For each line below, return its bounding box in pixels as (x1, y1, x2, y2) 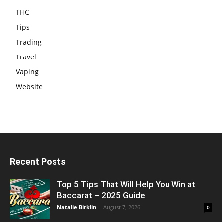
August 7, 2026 (103, 203, 140, 211)
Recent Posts (10, 156, 66, 166)
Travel (16, 52, 36, 61)
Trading (16, 37, 42, 47)
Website (16, 81, 43, 91)
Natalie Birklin (57, 203, 96, 211)
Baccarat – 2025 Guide (57, 190, 145, 200)
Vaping (16, 66, 39, 76)
